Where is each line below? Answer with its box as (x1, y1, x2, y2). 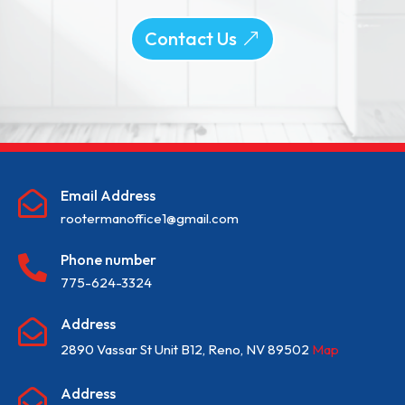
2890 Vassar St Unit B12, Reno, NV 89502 (61, 341, 312, 358)
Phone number (61, 250, 156, 268)
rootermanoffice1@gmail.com (61, 210, 239, 227)
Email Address (61, 186, 155, 204)
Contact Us (144, 27, 237, 50)
